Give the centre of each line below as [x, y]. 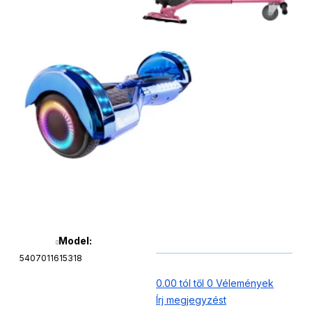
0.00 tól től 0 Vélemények [215, 283]
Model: [75, 241]
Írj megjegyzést [191, 300]
